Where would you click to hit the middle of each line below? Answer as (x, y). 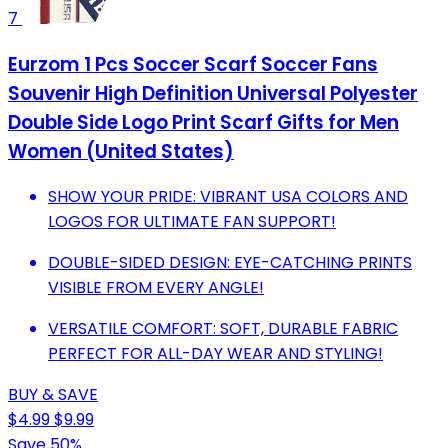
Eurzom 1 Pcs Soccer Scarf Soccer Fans (193, 64)
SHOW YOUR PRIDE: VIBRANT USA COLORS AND (228, 197)
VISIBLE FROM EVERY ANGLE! (156, 288)
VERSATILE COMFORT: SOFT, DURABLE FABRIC (223, 329)
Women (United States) (121, 151)
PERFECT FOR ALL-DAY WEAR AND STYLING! (215, 354)
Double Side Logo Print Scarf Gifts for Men (203, 122)
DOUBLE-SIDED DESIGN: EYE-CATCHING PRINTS (230, 263)
